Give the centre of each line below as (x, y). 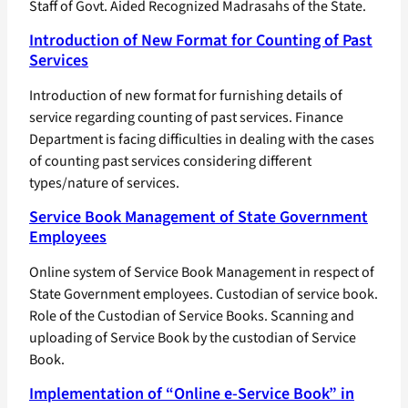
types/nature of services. (104, 184)
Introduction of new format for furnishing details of (186, 96)
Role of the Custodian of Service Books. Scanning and (192, 316)
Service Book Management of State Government (199, 218)
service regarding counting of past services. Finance (186, 118)
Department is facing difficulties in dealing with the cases (202, 140)
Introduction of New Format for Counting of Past (201, 41)
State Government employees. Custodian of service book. (204, 295)
